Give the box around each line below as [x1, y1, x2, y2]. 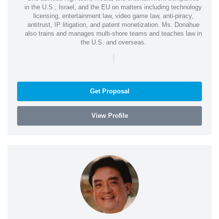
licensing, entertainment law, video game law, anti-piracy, [33, 12, 194, 20]
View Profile [91, 111, 128, 119]
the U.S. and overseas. [80, 38, 146, 46]
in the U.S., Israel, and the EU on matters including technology [24, 3, 202, 11]
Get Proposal [89, 87, 130, 95]
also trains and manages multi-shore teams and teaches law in [24, 29, 202, 37]
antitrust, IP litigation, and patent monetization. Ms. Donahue [27, 21, 199, 28]
